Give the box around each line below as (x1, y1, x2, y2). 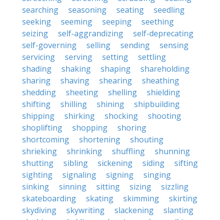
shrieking (22, 146, 57, 157)
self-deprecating (133, 28, 193, 39)
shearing (99, 75, 132, 86)
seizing (22, 28, 48, 39)
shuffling (112, 146, 145, 157)
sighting (22, 169, 53, 180)
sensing (160, 40, 189, 51)
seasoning (68, 4, 107, 15)
